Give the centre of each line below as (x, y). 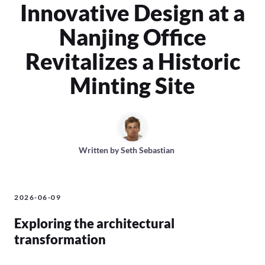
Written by (100, 150)
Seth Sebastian (148, 150)
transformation (60, 240)
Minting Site (132, 85)
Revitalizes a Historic (132, 61)
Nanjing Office (132, 37)
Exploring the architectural (94, 224)
